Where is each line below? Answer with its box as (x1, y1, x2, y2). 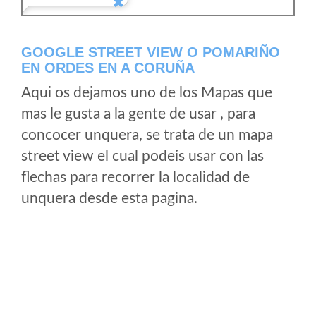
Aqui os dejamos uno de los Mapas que (21, 85, 272, 100)
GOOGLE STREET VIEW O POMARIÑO (21, 44, 280, 60)
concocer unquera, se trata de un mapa (21, 128, 273, 142)
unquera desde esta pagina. (21, 191, 197, 206)
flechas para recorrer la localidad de (21, 170, 250, 185)
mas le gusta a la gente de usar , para (21, 107, 255, 121)
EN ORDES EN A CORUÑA (21, 60, 195, 75)
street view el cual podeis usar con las (21, 149, 264, 164)
